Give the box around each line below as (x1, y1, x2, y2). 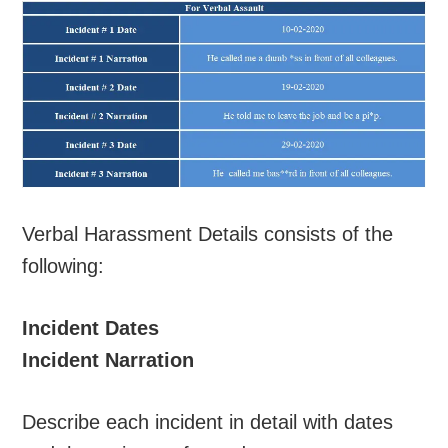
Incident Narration (22, 349, 195, 372)
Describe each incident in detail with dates (22, 411, 394, 434)
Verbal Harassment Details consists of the (22, 223, 394, 246)
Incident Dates (22, 317, 160, 340)
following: (22, 255, 105, 278)
